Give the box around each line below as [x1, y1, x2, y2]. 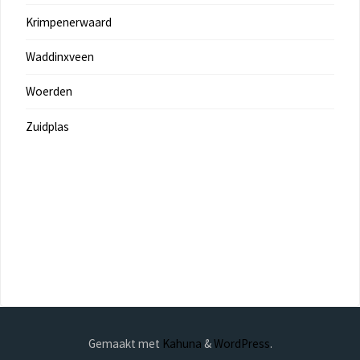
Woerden [25, 84, 72, 100]
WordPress [213, 335, 270, 351]
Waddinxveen [25, 49, 94, 65]
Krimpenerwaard [25, 14, 112, 30]
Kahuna [159, 335, 202, 351]
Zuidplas [25, 118, 69, 134]
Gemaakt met [88, 335, 160, 351]
